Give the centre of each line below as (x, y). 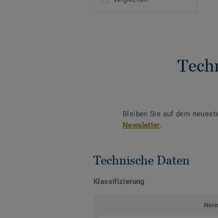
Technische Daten (142, 160)
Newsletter (141, 125)
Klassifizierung (119, 181)
